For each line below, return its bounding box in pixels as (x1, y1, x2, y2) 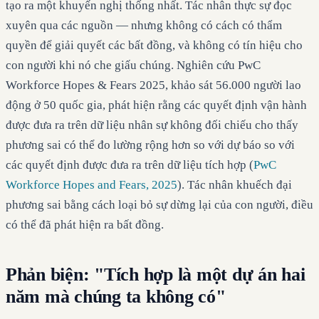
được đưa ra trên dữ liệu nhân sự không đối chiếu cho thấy (6, 117, 298, 132)
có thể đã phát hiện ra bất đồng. (6, 217, 164, 231)
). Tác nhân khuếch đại (177, 177, 292, 192)
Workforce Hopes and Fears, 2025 (6, 177, 177, 192)
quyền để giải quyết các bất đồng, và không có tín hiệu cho (6, 38, 303, 52)
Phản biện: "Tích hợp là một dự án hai (6, 263, 305, 285)
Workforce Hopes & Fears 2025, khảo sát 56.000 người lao (6, 78, 301, 92)
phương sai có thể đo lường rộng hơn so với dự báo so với (6, 137, 295, 152)
